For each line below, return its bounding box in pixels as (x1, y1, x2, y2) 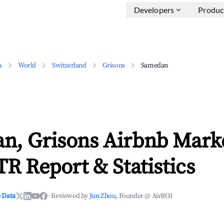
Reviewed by (51, 191, 89, 200)
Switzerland (52, 61, 86, 70)
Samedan (140, 61, 168, 70)
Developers (133, 5, 174, 14)
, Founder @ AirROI (115, 191, 172, 200)
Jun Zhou (89, 191, 116, 200)
